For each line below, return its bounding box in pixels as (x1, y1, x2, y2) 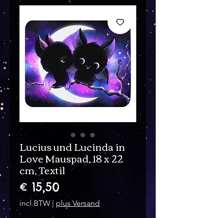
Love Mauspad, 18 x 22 (19, 149, 123, 167)
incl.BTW (19, 199, 52, 208)
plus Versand (56, 199, 100, 208)
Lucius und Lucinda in (19, 137, 125, 156)
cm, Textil (19, 161, 65, 179)
